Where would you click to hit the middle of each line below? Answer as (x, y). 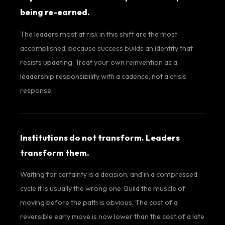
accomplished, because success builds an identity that (106, 48)
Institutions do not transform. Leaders (100, 137)
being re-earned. (55, 12)
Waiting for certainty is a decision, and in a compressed (109, 175)
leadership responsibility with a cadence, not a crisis (103, 76)
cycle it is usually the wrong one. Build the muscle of (103, 189)
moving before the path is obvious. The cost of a (99, 203)
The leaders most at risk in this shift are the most (99, 34)
